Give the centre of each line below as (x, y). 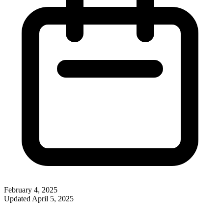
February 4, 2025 (31, 190)
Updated (18, 198)
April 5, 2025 (53, 198)
